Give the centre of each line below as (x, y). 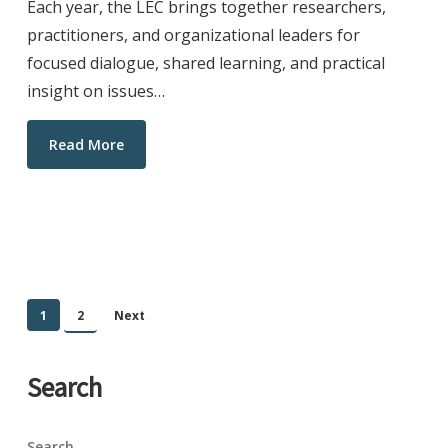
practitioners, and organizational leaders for (193, 34)
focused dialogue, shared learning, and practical (205, 62)
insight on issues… (95, 90)
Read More (86, 144)
